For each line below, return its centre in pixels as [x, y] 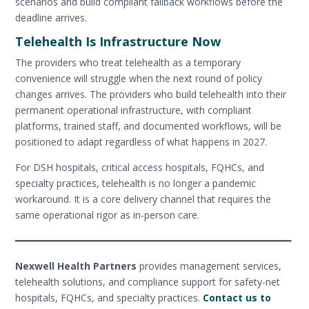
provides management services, [211, 266]
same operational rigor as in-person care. [108, 215]
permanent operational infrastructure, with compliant [134, 110]
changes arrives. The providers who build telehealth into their [151, 94]
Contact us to [237, 297]
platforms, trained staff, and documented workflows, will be [149, 126]
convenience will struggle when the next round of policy [139, 78]
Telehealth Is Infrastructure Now [118, 41]
